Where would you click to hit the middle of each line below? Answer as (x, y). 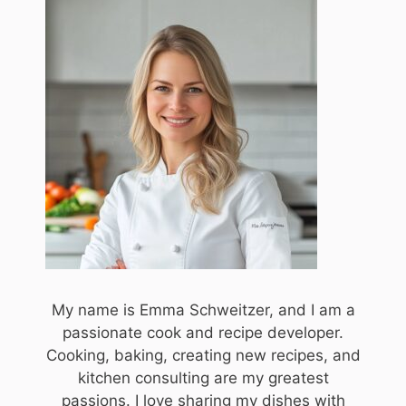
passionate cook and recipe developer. (203, 332)
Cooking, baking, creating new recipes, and (203, 355)
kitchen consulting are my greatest (203, 377)
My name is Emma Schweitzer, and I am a (203, 309)
